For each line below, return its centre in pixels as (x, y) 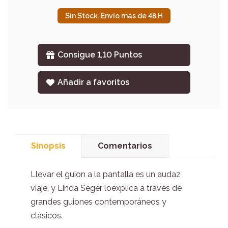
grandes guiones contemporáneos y (98, 202)
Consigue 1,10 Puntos (100, 55)
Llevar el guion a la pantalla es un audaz (106, 175)
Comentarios (125, 146)
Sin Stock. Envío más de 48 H (114, 16)
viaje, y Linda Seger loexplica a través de (106, 188)
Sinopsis (48, 146)
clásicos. (47, 216)
